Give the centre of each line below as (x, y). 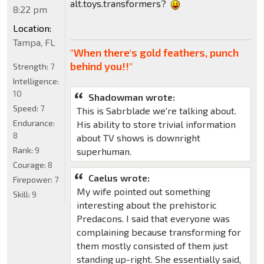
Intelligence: (36, 81)
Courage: (30, 165)
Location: (32, 28)
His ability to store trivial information (156, 124)
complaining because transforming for (159, 232)
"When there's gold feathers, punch (154, 52)
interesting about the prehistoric (146, 204)
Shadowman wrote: (131, 97)
